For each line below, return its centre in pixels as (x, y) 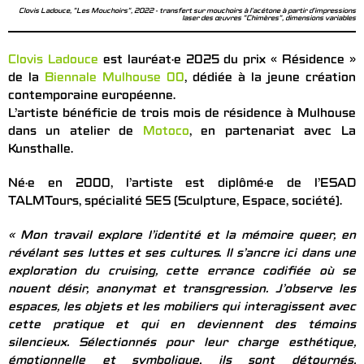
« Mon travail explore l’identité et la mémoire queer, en (182, 237)
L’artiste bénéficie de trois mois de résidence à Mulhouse (182, 115)
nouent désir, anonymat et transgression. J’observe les (182, 290)
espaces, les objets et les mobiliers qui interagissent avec (182, 308)
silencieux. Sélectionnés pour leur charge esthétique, (182, 344)
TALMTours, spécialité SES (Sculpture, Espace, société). (175, 203)
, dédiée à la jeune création (270, 79)
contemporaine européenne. (92, 97)
